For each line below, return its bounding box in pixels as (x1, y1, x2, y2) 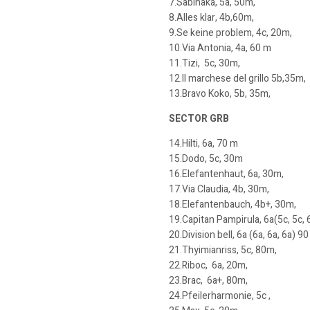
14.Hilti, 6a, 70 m (169, 136, 238, 151)
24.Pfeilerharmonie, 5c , (169, 289, 271, 303)
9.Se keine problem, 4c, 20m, (169, 26, 292, 40)
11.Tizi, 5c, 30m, (169, 56, 240, 71)
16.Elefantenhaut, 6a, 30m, (169, 167, 284, 181)
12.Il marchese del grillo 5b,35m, (169, 71, 306, 86)
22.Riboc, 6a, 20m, (169, 258, 248, 273)
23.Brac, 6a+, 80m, (169, 273, 248, 288)
